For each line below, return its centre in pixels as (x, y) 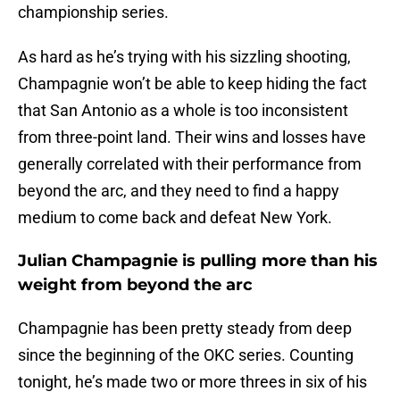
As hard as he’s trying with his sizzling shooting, (184, 57)
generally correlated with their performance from (190, 164)
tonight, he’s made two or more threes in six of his (192, 382)
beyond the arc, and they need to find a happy (179, 191)
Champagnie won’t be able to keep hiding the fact (192, 84)
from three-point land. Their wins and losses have (192, 137)
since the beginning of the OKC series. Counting (186, 355)
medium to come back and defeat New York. (175, 218)
